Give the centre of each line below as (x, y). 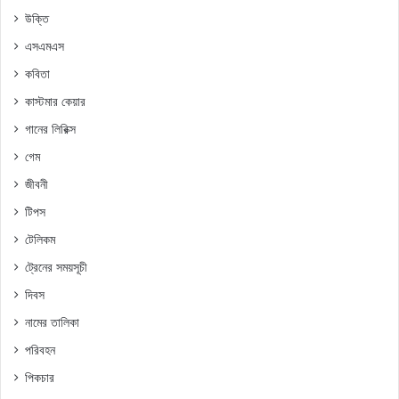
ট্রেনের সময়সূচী (56, 267)
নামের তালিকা (52, 322)
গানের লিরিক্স (50, 129)
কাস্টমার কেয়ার (55, 101)
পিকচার (40, 377)
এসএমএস (45, 46)
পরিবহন (40, 350)
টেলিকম (40, 239)
